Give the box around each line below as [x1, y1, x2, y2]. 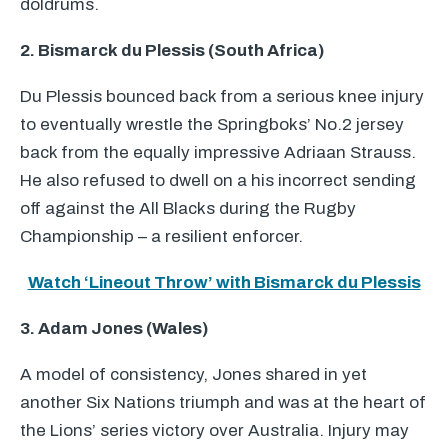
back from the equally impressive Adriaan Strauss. [20, 143, 416, 162]
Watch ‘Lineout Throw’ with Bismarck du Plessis [27, 273, 421, 292]
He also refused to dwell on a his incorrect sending [20, 171, 416, 190]
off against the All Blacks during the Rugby [20, 199, 356, 218]
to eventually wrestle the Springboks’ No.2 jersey [20, 115, 404, 134]
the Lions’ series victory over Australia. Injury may [20, 421, 409, 440]
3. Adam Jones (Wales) [20, 319, 208, 338]
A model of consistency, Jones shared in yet [20, 365, 367, 384]
